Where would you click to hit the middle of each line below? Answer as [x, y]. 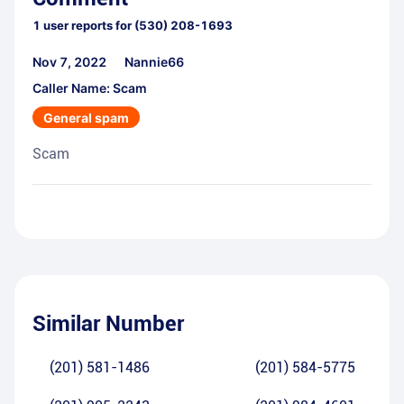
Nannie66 [154, 62]
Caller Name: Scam [90, 88]
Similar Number [108, 324]
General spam [86, 118]
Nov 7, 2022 [69, 62]
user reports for [86, 26]
